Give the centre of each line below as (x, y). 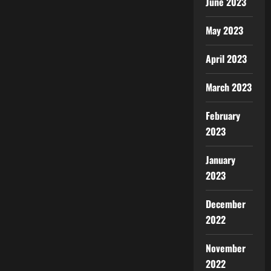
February (223, 116)
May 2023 (224, 30)
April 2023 (226, 59)
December (225, 204)
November (225, 248)
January (220, 160)
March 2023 (228, 87)
